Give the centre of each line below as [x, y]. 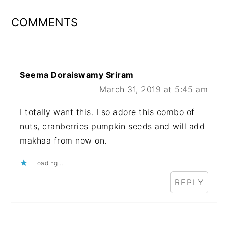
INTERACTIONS [60, 15]
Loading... [48, 163]
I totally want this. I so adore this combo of [107, 112]
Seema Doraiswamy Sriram [77, 75]
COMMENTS [45, 23]
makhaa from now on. [63, 141]
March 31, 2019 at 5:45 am [154, 89]
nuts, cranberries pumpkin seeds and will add [112, 126]
